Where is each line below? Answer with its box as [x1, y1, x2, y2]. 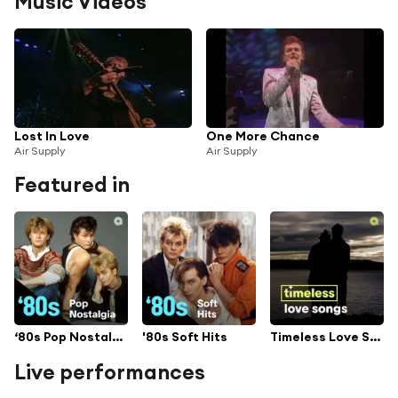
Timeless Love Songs [370, 329, 380, 346]
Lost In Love [14, 127, 90, 144]
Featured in [14, 171, 130, 197]
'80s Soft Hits [142, 329, 227, 346]
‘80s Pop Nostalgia [112, 329, 123, 346]
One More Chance [206, 127, 320, 144]
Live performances [14, 359, 205, 386]
